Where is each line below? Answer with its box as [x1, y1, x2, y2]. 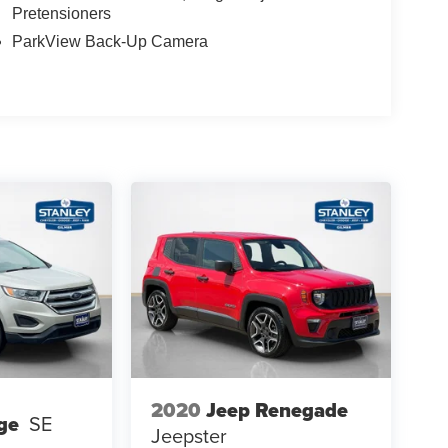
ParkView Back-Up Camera [11, 33, 208, 51]
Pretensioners [11, 5, 111, 23]
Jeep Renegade [205, 395, 348, 426]
